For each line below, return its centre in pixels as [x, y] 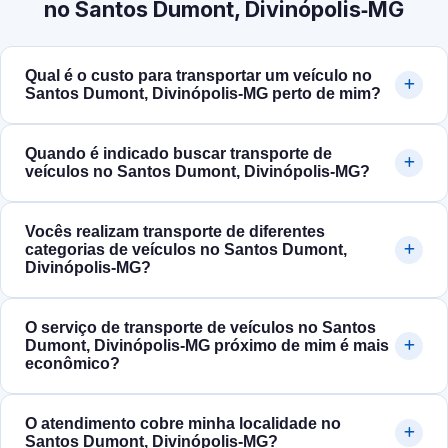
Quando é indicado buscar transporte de [178, 154]
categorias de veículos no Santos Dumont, [186, 250]
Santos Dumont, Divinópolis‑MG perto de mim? [203, 94]
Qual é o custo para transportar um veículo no [198, 76]
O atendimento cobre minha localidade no [183, 424]
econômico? [72, 364]
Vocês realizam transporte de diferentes [175, 232]
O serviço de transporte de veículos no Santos [200, 328]
